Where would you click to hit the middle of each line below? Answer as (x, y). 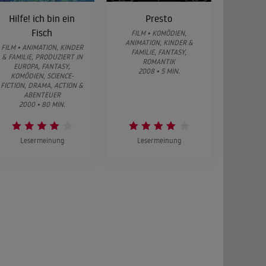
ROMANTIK (159, 61)
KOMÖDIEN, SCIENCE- (42, 75)
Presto (159, 18)
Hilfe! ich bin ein (42, 18)
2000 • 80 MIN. (42, 104)
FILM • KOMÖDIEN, (159, 33)
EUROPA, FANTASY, (42, 66)
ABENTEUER (42, 94)
